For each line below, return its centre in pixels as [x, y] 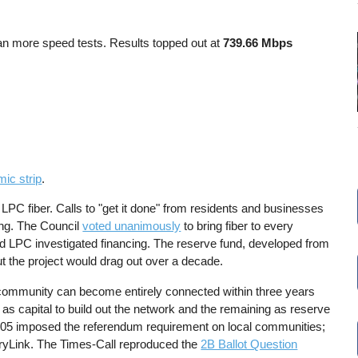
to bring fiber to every [237, 226]
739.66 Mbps [258, 42]
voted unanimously [132, 226]
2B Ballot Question [249, 344]
